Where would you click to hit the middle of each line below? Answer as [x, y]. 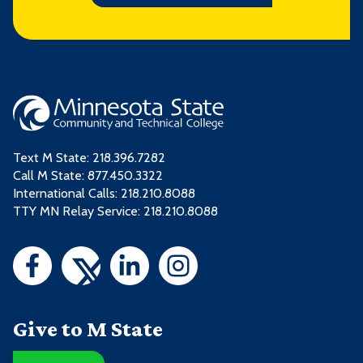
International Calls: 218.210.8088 [104, 193]
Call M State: [50, 175]
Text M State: [53, 157]
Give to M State [88, 328]
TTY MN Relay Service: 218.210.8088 [115, 211]
